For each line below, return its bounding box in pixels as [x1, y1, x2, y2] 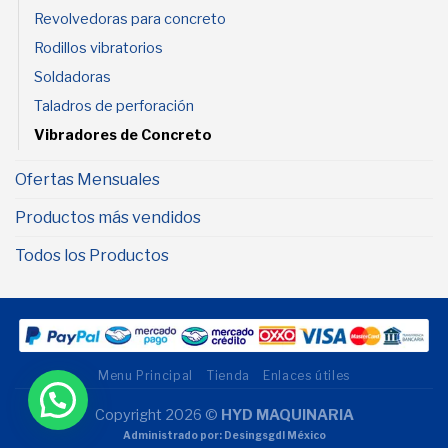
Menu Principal [98, 367, 193, 383]
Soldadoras [34, 67, 111, 86]
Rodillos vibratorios [34, 38, 163, 57]
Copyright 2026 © [94, 405, 221, 424]
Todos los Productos [15, 245, 169, 265]
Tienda [206, 367, 250, 383]
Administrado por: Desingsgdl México [122, 428, 326, 441]
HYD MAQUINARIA [220, 405, 354, 424]
